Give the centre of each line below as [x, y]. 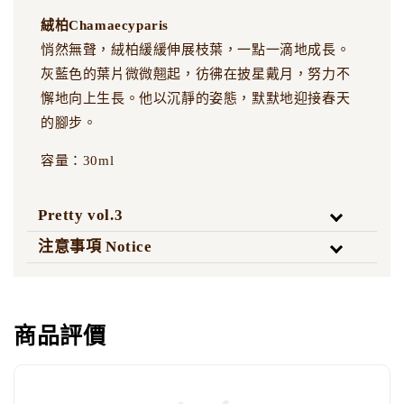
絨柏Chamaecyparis [105, 25]
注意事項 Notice [95, 246]
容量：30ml [78, 160]
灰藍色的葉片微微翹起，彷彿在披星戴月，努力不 [196, 73]
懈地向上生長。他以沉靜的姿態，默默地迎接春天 [196, 98]
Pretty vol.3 [81, 215]
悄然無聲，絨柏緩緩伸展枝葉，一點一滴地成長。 [196, 49]
